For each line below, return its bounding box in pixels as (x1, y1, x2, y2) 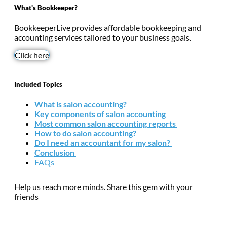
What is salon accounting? (34, 99, 127, 109)
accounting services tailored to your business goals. (14, 32, 191, 42)
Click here (15, 50, 49, 60)
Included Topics (14, 80, 62, 88)
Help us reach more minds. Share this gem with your (14, 181, 193, 192)
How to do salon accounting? (34, 128, 136, 138)
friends (14, 191, 39, 201)
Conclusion (34, 147, 74, 157)
